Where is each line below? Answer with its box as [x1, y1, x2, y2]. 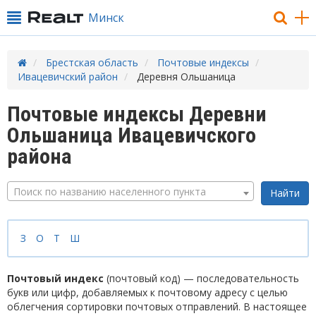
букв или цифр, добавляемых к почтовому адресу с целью [7, 286, 288, 299]
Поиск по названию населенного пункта [13, 185, 206, 198]
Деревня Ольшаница [137, 70, 236, 83]
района [7, 144, 72, 169]
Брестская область [46, 56, 138, 69]
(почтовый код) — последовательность [104, 272, 299, 285]
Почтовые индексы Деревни [7, 102, 267, 126]
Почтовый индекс [7, 272, 104, 285]
